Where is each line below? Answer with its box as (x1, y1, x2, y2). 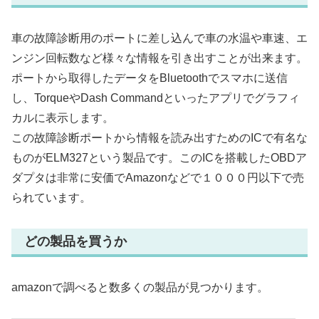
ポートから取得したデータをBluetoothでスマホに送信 (11, 71, 288, 84)
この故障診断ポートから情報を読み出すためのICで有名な (11, 131, 308, 144)
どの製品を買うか (24, 234, 127, 249)
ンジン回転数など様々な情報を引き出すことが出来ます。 (11, 51, 308, 64)
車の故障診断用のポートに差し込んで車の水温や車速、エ (11, 31, 308, 44)
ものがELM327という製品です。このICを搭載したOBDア (11, 151, 307, 164)
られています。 (11, 191, 91, 204)
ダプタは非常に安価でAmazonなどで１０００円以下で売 (11, 171, 304, 184)
